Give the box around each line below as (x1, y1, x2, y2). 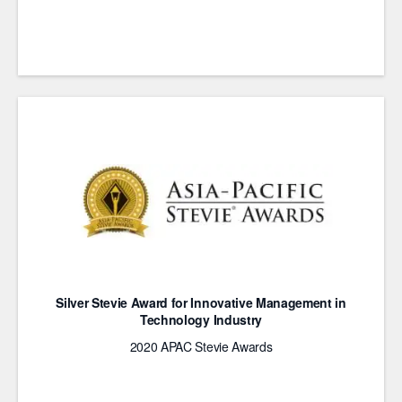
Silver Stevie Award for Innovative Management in (56, 293, 346, 311)
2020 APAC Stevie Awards (129, 337, 273, 355)
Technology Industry (140, 310, 262, 328)
